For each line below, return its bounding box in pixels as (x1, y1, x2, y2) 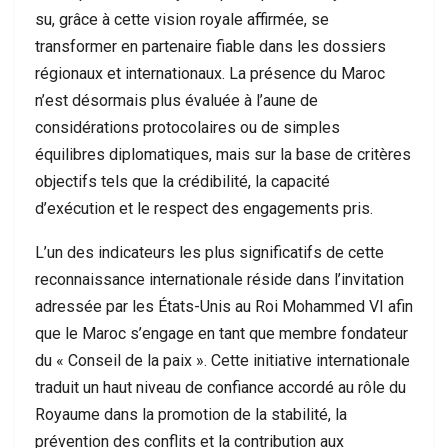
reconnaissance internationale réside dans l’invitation (35, 270, 404, 289)
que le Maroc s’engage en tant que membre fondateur (35, 324, 408, 343)
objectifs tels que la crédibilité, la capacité (35, 172, 330, 191)
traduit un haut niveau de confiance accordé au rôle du (35, 378, 406, 397)
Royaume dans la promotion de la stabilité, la (35, 405, 347, 424)
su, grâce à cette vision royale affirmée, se (35, 10, 329, 29)
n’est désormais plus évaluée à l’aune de (35, 91, 318, 110)
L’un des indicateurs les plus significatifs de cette (35, 243, 384, 262)
